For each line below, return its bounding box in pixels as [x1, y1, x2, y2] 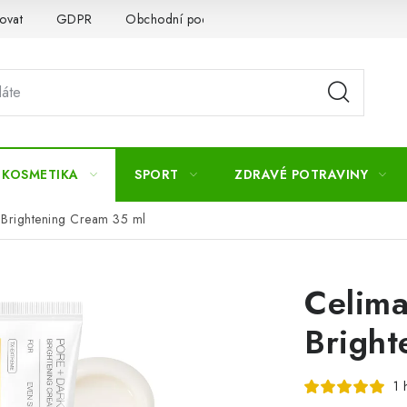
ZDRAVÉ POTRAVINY [234, 165, 368, 184]
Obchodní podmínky [125, 9, 242, 28]
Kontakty [274, 9, 322, 28]
